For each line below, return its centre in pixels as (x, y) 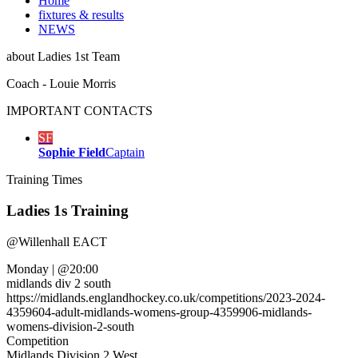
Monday (29, 268)
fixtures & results (81, 15)
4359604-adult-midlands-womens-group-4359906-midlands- (159, 312)
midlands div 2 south (59, 283)
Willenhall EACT (63, 241)
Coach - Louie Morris (61, 84)
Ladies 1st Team (79, 57)
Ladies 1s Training (68, 210)
